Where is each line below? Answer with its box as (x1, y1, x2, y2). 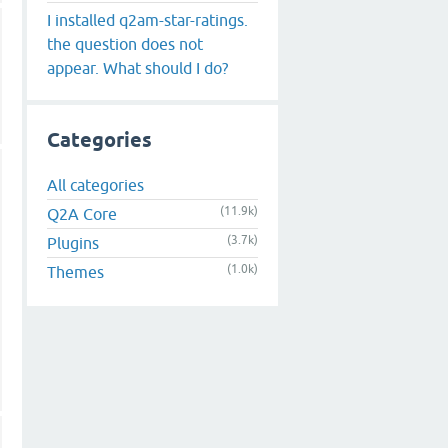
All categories (47, 176, 144, 195)
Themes (47, 263, 104, 282)
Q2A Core (47, 205, 117, 224)
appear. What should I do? (47, 58, 228, 77)
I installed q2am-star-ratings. (47, 10, 248, 29)
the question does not (47, 34, 203, 53)
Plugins (47, 234, 99, 253)
